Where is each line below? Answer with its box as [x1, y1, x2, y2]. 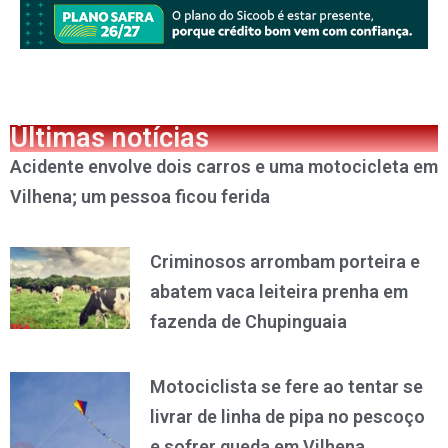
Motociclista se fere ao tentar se [149, 376, 423, 398]
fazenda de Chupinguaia [149, 311, 347, 333]
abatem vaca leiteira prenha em [149, 281, 408, 303]
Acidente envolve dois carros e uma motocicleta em [10, 156, 438, 178]
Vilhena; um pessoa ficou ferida [10, 186, 270, 208]
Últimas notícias [10, 122, 209, 155]
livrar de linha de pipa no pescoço [149, 406, 425, 428]
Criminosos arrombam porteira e [149, 251, 420, 273]
